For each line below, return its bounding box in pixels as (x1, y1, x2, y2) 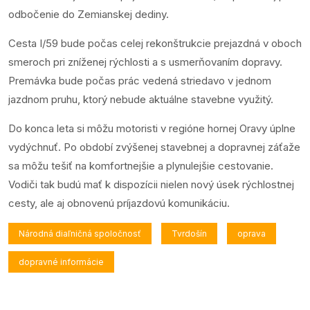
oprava (237, 228, 266, 239)
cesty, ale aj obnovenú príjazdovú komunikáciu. (8, 196, 230, 210)
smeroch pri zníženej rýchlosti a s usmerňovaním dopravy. (8, 55, 282, 69)
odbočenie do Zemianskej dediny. (8, 7, 169, 21)
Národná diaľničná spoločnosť (19, 228, 141, 239)
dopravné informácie (19, 256, 104, 267)
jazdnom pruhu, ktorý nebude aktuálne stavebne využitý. (8, 92, 273, 106)
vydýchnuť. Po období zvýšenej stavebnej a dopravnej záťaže (8, 140, 300, 154)
